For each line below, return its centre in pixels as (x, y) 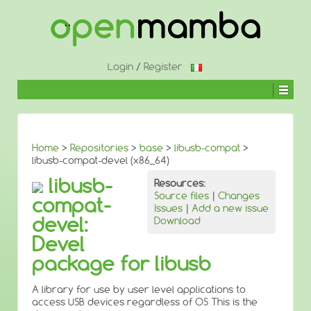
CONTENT (35, 51)
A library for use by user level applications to (139, 289)
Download (177, 221)
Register (163, 67)
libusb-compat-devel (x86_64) (101, 160)
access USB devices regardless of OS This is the (145, 302)
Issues (168, 208)
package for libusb (121, 263)
